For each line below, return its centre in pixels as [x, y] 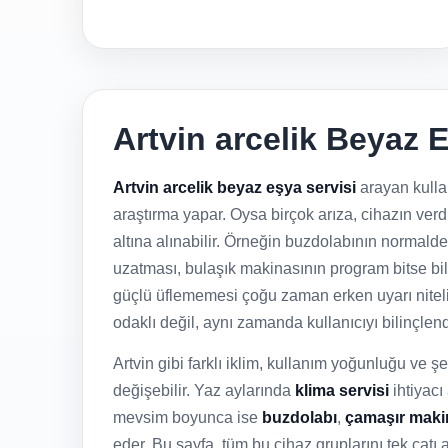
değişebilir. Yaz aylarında [204, 390]
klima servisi [342, 390]
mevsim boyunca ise [187, 417]
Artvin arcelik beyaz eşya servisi [234, 187]
